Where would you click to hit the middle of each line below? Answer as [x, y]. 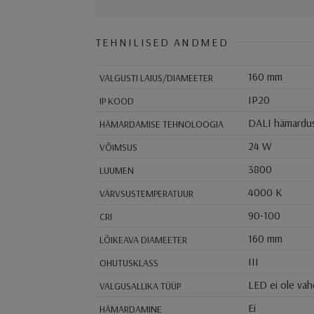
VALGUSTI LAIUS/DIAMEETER [156, 78]
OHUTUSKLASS [129, 263]
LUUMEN [116, 171]
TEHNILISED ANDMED [162, 42]
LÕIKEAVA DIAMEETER [143, 240]
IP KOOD [116, 101]
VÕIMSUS [118, 148]
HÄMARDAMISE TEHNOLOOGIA [161, 124]
